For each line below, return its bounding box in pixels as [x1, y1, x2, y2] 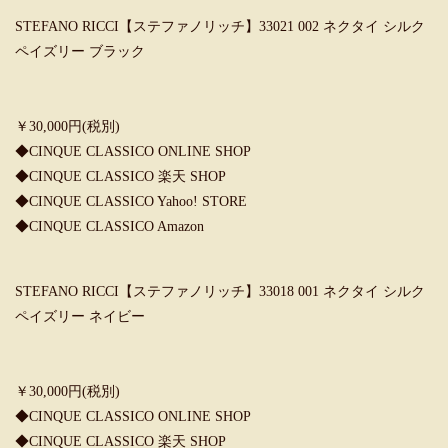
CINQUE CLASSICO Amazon [29, 219, 204, 234]
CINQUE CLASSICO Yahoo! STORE [29, 194, 247, 209]
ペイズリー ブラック [15, 44, 145, 59]
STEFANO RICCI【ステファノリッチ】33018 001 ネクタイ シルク [15, 284, 425, 299]
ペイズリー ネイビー [15, 309, 145, 324]
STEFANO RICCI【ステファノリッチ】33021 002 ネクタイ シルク [15, 19, 425, 34]
